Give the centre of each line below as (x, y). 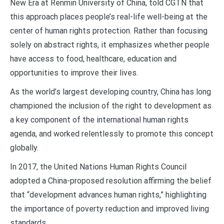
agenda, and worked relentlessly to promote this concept (112, 133)
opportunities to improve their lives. (74, 72)
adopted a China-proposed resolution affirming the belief (111, 180)
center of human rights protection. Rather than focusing (109, 30)
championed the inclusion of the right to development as (111, 105)
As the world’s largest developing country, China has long (110, 91)
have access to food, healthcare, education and (93, 58)
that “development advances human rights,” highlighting (108, 194)
